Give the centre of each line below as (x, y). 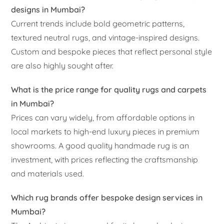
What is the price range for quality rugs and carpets (109, 89)
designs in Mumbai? (48, 9)
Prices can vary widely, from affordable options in (103, 117)
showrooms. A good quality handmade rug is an (100, 145)
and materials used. (48, 173)
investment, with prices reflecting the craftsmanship (105, 159)
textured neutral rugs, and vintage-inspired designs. (105, 37)
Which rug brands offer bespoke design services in (107, 197)
